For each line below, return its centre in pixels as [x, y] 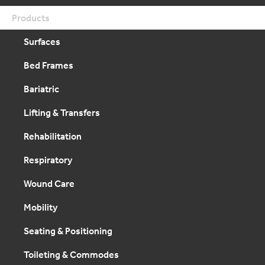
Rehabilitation [53, 136]
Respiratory [48, 160]
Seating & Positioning [68, 231]
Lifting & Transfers [62, 112]
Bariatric [41, 89]
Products [31, 18]
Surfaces [42, 41]
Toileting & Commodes [71, 254]
